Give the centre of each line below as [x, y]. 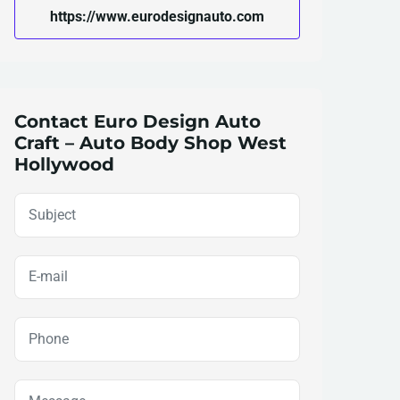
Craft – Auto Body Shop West [150, 142]
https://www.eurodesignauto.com [157, 16]
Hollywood [64, 164]
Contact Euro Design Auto [137, 121]
